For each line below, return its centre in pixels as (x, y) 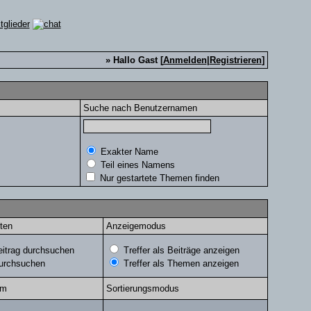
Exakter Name (128, 152)
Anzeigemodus (136, 226)
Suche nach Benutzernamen (140, 108)
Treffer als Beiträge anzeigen (180, 250)
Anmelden (185, 60)
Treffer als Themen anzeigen (179, 263)
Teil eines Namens (136, 165)
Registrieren (235, 60)
